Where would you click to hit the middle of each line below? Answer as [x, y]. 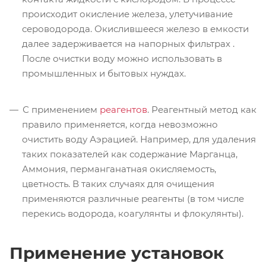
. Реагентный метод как [202, 109]
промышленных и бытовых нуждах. [104, 73]
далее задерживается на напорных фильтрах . [128, 43]
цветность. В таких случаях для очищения [118, 183]
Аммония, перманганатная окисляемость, [119, 169]
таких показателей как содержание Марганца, [130, 154]
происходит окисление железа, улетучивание [127, 14]
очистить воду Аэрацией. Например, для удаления [139, 139]
